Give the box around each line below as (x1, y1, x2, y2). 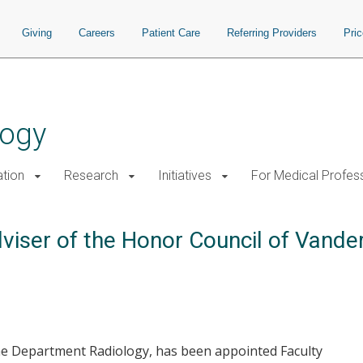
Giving (22, 27, 52, 39)
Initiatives (158, 168, 211, 183)
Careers (79, 27, 115, 39)
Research (64, 168, 118, 183)
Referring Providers (227, 27, 317, 39)
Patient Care (142, 27, 200, 39)
